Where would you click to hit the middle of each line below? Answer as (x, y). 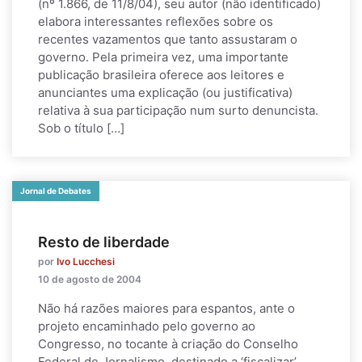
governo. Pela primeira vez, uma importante (163, 57)
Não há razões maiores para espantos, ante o (166, 308)
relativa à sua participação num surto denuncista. (178, 110)
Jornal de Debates (56, 191)
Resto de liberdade (104, 242)
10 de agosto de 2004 (90, 279)
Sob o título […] (81, 128)
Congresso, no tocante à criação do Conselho (168, 344)
